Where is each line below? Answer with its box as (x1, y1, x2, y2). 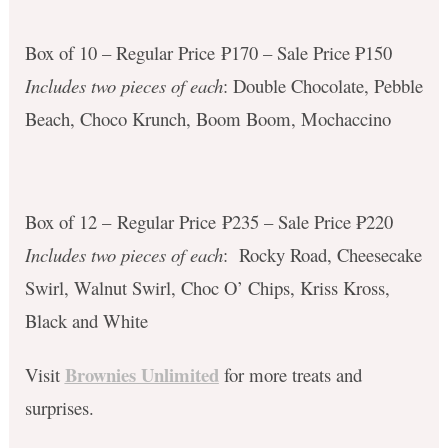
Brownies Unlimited (64, 360, 219, 388)
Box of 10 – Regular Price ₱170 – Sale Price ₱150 (24, 39, 392, 65)
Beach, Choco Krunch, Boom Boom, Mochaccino (24, 105, 391, 131)
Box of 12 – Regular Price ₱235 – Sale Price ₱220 (24, 208, 393, 234)
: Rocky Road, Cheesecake (222, 241, 422, 267)
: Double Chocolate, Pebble (222, 72, 423, 98)
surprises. (24, 394, 94, 420)
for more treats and (218, 361, 362, 387)
